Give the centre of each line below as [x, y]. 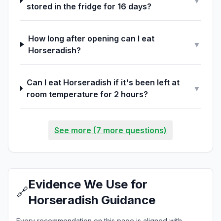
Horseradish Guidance [92, 200]
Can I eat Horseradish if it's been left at [103, 82]
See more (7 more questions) [110, 130]
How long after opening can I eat [91, 38]
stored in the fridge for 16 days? [89, 6]
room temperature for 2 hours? [87, 94]
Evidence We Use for [88, 184]
